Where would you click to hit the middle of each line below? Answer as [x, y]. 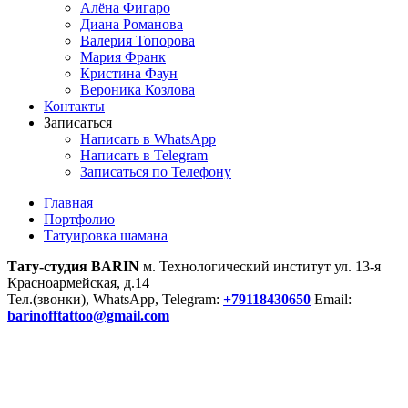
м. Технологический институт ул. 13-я [260, 266]
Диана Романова [132, 24]
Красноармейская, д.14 [78, 283]
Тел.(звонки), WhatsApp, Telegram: [115, 299]
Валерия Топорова [138, 41]
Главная [68, 203]
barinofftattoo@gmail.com [88, 316]
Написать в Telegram [144, 155]
